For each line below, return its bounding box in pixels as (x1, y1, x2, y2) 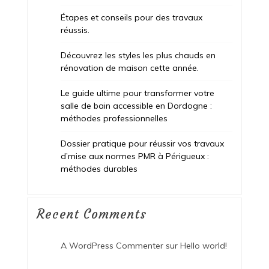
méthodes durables (60, 163, 138, 174)
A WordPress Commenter (60, 240, 163, 251)
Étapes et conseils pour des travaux (60, 11, 202, 23)
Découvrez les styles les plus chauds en (60, 49, 216, 61)
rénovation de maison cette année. (60, 62, 199, 73)
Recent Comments (36, 206, 147, 222)
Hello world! (180, 240, 227, 251)
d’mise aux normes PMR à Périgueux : (60, 150, 209, 162)
